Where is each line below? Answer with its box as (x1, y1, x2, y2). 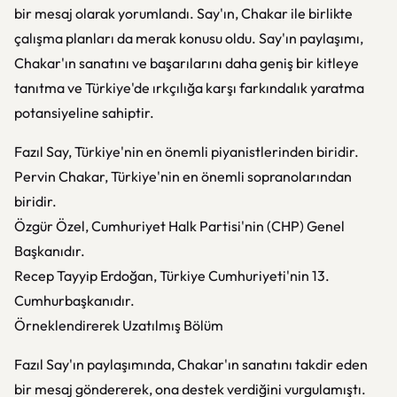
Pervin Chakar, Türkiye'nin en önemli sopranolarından (14, 167, 352, 185)
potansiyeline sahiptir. (14, 104, 154, 121)
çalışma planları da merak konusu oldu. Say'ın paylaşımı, (14, 29, 363, 47)
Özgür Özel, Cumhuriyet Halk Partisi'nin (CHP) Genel (14, 217, 345, 235)
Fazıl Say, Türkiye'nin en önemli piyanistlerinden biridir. (14, 143, 359, 160)
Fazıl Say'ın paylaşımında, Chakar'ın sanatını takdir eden (14, 355, 368, 373)
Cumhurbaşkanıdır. (14, 292, 135, 309)
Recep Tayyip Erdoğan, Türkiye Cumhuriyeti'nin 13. (14, 267, 330, 284)
